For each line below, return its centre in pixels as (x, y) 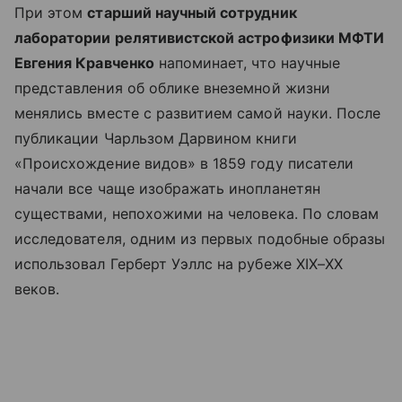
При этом (51, 12)
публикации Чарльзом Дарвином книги (156, 138)
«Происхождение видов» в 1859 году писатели (184, 163)
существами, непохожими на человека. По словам (197, 213)
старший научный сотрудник (192, 12)
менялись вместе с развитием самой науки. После (198, 113)
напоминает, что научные (247, 62)
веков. (37, 288)
